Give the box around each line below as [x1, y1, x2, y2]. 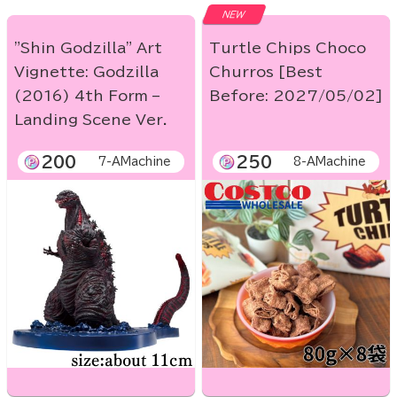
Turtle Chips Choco [209, 41, 366, 56]
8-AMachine [293, 156, 366, 168]
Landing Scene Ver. [14, 113, 167, 128]
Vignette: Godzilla [14, 65, 159, 80]
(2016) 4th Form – [14, 89, 160, 104]
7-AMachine [97, 156, 171, 168]
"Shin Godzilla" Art [14, 41, 162, 56]
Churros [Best [209, 65, 323, 80]
